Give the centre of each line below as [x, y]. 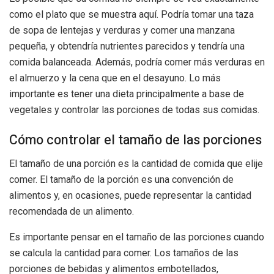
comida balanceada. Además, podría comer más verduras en [137, 62]
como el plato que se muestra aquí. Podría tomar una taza [131, 14]
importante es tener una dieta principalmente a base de [127, 94]
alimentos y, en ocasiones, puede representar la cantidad [130, 196]
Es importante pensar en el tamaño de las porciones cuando [137, 237]
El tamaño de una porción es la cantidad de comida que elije [136, 164]
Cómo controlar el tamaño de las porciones [135, 140]
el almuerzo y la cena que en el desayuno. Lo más [115, 78]
